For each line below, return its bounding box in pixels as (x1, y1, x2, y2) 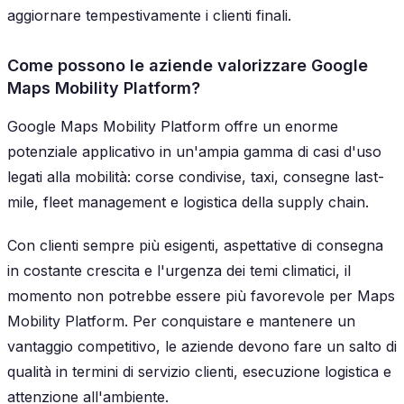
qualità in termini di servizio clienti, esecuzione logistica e (7, 363, 391, 381)
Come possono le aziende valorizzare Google (7, 56, 368, 76)
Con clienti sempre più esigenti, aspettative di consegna (7, 236, 383, 255)
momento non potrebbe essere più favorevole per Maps (7, 287, 395, 306)
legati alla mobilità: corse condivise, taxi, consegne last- (7, 168, 384, 187)
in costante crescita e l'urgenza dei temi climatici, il (7, 262, 351, 280)
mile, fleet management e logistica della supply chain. (7, 193, 369, 212)
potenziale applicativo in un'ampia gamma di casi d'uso (7, 142, 381, 161)
